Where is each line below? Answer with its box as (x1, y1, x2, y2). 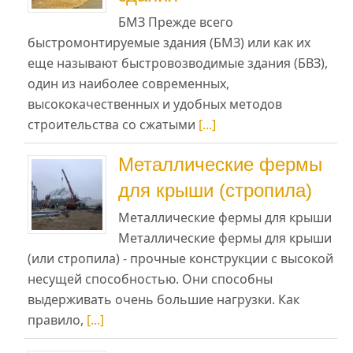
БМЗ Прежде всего (118, 13, 233, 31)
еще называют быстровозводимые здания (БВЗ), (28, 54, 328, 72)
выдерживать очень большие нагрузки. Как (28, 290, 299, 308)
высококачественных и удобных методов (28, 95, 282, 113)
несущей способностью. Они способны (28, 269, 273, 288)
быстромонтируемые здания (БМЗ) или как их (28, 33, 310, 51)
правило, (28, 310, 87, 329)
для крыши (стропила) (118, 179, 312, 201)
